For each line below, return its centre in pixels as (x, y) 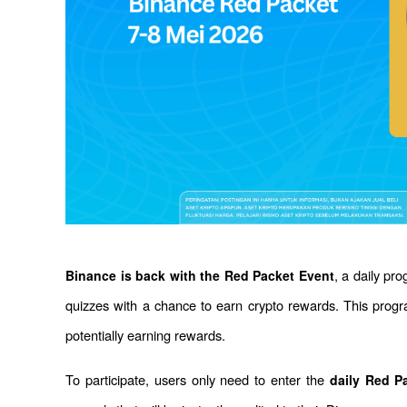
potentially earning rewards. (145, 335)
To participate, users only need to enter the (198, 380)
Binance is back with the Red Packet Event (200, 276)
